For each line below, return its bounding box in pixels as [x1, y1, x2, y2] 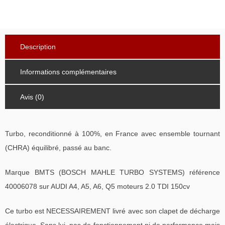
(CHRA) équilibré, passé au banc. [5, 143, 111, 152]
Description [20, 42, 56, 51]
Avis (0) [20, 92, 44, 101]
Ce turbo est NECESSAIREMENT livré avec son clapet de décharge [5, 206, 220, 215]
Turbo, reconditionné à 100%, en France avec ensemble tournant [5, 129, 220, 138]
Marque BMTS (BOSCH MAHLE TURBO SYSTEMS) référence [5, 168, 220, 176]
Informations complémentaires [20, 67, 117, 76]
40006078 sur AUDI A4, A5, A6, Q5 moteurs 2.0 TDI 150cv [5, 182, 190, 190]
